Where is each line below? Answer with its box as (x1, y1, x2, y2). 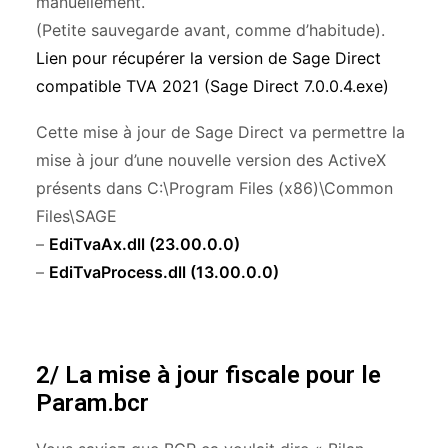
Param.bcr (36, 389, 149, 417)
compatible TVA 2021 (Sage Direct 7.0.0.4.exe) (36, 76, 389, 96)
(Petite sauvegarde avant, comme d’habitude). (36, 20, 385, 40)
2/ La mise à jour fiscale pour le (36, 361, 381, 389)
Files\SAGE (36, 206, 117, 226)
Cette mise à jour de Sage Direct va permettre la (36, 122, 405, 142)
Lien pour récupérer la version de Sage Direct (36, 48, 381, 68)
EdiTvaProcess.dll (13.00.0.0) (49, 262, 279, 282)
